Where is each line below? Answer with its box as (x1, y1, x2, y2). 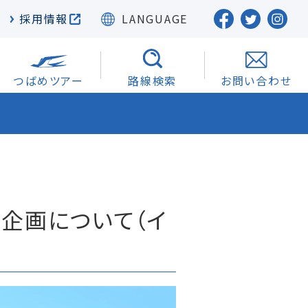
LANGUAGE (122, 10, 188, 27)
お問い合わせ (220, 72, 292, 89)
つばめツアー (13, 72, 84, 89)
